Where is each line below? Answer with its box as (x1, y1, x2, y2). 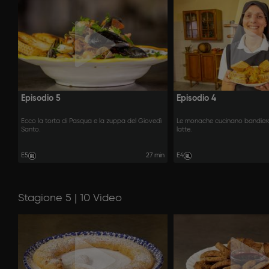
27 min (145, 151, 165, 159)
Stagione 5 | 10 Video (18, 192, 122, 204)
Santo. (21, 126, 41, 134)
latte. (176, 126, 192, 134)
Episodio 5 (21, 94, 61, 103)
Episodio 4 (176, 94, 216, 103)
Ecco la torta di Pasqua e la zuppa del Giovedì (21, 118, 162, 125)
